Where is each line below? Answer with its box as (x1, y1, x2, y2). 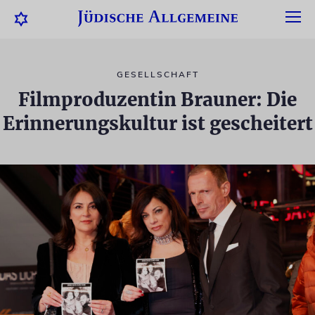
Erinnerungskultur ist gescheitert (2, 112, 313, 135)
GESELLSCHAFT (116, 69, 199, 80)
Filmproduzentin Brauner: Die (18, 88, 297, 111)
